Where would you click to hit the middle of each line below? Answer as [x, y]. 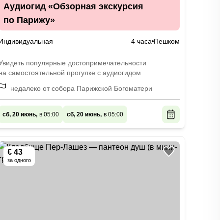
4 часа [141, 41]
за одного [19, 160]
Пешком [166, 41]
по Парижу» [29, 20]
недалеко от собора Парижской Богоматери [81, 88]
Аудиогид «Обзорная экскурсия [73, 6]
